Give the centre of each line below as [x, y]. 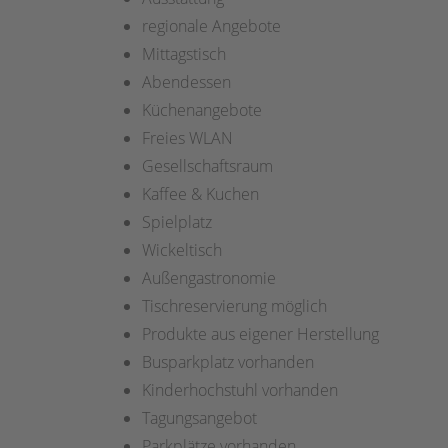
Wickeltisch [182, 250]
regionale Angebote [211, 26]
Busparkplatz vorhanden [228, 362]
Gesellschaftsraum [207, 166]
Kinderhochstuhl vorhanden [240, 390]
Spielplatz [177, 222]
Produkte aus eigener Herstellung [260, 334]
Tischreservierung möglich [234, 306]
